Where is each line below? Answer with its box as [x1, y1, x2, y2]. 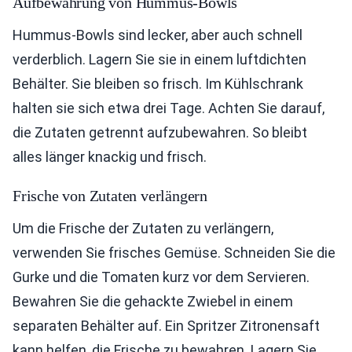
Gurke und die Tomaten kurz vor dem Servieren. [13, 269, 310, 285]
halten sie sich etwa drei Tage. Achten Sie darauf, [13, 100, 324, 116]
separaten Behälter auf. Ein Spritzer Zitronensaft [13, 317, 320, 334]
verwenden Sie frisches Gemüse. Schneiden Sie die [13, 244, 335, 261]
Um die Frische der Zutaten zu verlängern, [13, 220, 273, 236]
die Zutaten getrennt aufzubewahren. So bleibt [13, 124, 307, 141]
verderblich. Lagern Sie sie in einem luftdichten [13, 51, 306, 68]
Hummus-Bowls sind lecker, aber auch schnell [13, 27, 302, 43]
